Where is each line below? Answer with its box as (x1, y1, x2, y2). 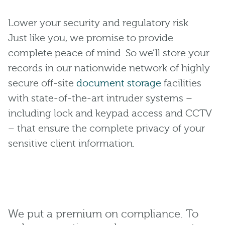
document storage (76, 77, 161, 89)
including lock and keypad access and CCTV (8, 107, 212, 119)
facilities (161, 77, 201, 89)
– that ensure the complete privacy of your (8, 122, 205, 134)
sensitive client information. (8, 137, 135, 149)
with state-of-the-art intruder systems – (8, 92, 192, 104)
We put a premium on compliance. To (8, 207, 198, 220)
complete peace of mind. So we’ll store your (8, 47, 209, 59)
